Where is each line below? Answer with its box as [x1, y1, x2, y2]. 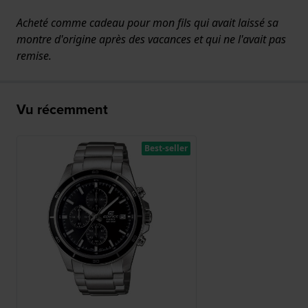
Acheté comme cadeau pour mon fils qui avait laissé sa [16, 15, 278, 31]
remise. [16, 48, 52, 64]
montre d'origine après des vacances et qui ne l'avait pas [16, 32, 286, 47]
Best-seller [144, 142, 188, 155]
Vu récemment [16, 99, 108, 120]
